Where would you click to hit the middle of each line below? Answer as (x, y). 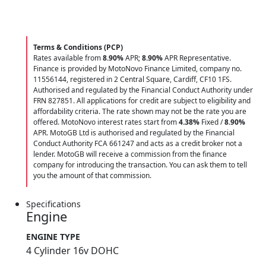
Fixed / (212, 122)
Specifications (53, 204)
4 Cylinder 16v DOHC (72, 250)
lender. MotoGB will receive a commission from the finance (130, 154)
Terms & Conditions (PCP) (78, 47)
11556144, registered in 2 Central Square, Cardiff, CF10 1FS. (132, 79)
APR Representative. (197, 58)
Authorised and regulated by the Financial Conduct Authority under (143, 90)
